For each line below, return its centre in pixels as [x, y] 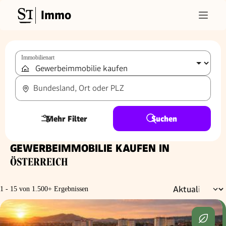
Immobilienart [38, 58]
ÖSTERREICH [39, 162]
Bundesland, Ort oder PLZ [78, 88]
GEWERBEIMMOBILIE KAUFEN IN [90, 148]
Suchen [164, 119]
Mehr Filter [66, 119]
